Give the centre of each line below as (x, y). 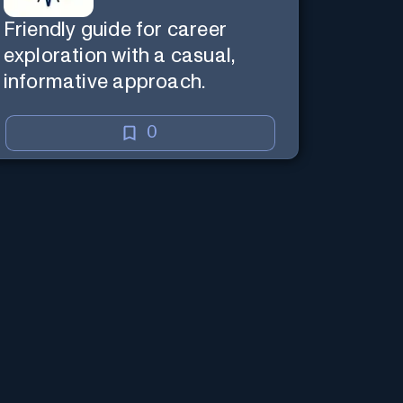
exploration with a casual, (120, 56)
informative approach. (104, 82)
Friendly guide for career (115, 30)
